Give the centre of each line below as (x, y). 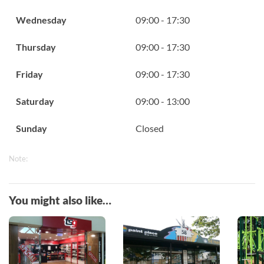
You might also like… (60, 200)
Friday (29, 74)
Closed (150, 128)
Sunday (32, 128)
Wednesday (41, 19)
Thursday (36, 47)
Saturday (35, 101)
